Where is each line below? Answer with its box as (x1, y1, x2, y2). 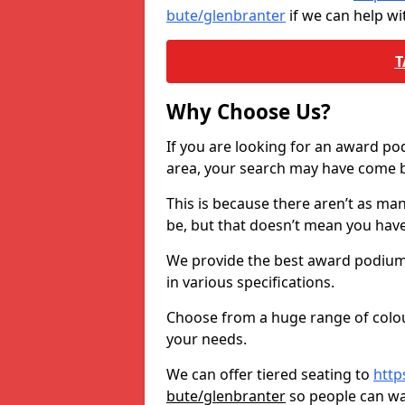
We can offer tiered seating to (166, 364, 373, 384)
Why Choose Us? (166, 98, 331, 126)
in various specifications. (166, 272, 334, 292)
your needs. (166, 329, 247, 349)
